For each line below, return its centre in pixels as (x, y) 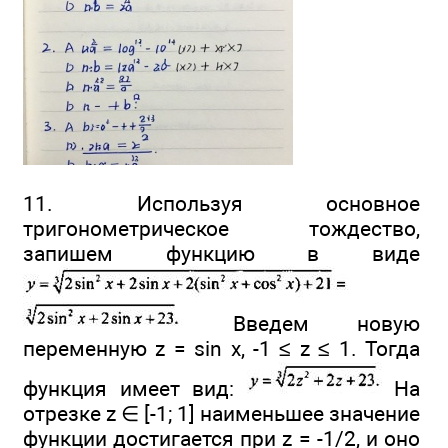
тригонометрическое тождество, (221, 229)
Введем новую (302, 324)
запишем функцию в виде (221, 254)
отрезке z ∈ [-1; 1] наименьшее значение (221, 414)
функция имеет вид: (135, 389)
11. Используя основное (221, 204)
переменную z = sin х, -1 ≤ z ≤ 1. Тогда (221, 349)
